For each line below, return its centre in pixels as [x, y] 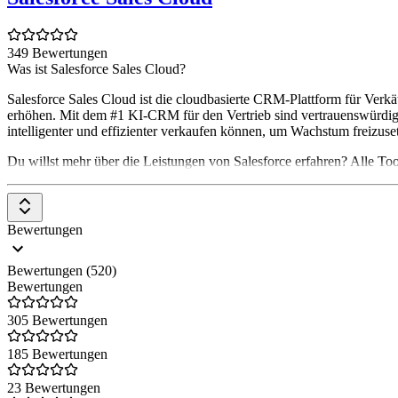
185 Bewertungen [57, 354]
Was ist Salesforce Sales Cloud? [96, 68]
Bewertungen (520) [62, 270]
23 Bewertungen [54, 387]
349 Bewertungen [57, 52]
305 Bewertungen [57, 320]
